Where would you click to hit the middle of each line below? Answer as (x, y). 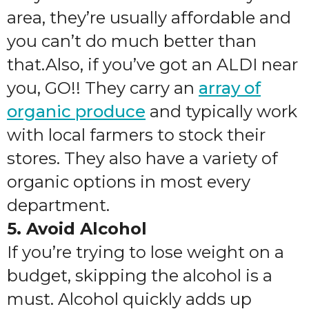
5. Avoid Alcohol (77, 229)
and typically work (221, 111)
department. (58, 205)
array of (230, 88)
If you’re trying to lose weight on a (146, 252)
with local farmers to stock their (136, 135)
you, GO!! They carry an (103, 88)
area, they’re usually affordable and (149, 18)
